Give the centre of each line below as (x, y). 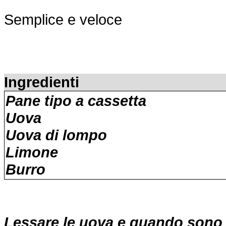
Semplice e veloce (63, 19)
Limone (32, 152)
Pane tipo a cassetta (76, 101)
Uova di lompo (56, 135)
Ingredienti (42, 82)
